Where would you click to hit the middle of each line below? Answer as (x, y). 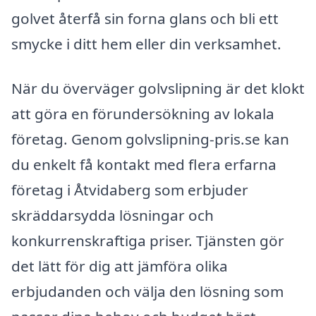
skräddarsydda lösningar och (113, 215)
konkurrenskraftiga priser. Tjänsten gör (148, 241)
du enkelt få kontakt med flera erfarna (144, 165)
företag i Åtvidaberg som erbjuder (130, 190)
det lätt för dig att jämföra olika (120, 266)
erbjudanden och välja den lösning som (147, 292)
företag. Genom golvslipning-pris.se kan (150, 139)
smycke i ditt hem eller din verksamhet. (146, 43)
